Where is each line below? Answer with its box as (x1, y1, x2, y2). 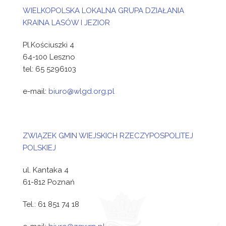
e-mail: (23, 87, 48, 96)
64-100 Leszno (23, 52, 75, 62)
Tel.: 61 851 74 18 (23, 200, 79, 209)
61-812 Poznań (23, 178, 75, 187)
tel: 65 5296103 (23, 65, 76, 74)
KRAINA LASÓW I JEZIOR (23, 18, 110, 27)
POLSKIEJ (23, 143, 56, 152)
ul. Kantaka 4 (23, 165, 69, 175)
